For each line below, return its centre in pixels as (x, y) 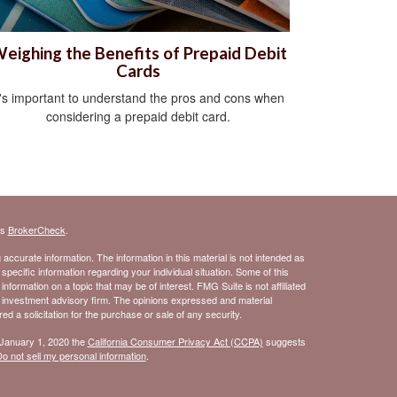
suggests (284, 342)
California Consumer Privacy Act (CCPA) (175, 342)
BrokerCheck (36, 230)
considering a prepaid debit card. (138, 117)
